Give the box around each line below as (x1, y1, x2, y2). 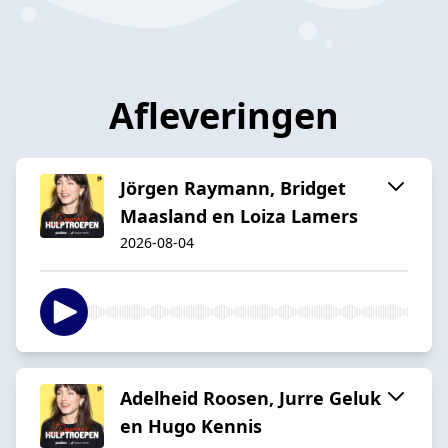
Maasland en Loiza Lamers (120, 203, 358, 228)
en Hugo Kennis (120, 413, 262, 438)
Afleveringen (109, 90, 339, 140)
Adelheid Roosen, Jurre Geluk (120, 385, 381, 410)
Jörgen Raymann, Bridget (120, 175, 346, 200)
